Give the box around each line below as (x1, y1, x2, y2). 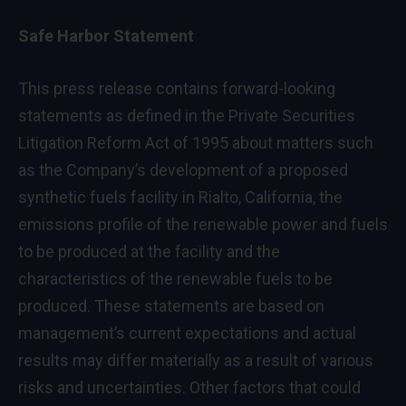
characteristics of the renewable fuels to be (18, 268, 333, 288)
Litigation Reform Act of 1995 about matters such (18, 132, 373, 152)
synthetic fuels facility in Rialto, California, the (18, 187, 343, 207)
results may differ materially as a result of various (18, 350, 373, 370)
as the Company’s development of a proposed (18, 159, 348, 179)
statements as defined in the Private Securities (18, 105, 355, 125)
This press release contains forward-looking (18, 78, 335, 98)
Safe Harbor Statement (18, 25, 194, 45)
